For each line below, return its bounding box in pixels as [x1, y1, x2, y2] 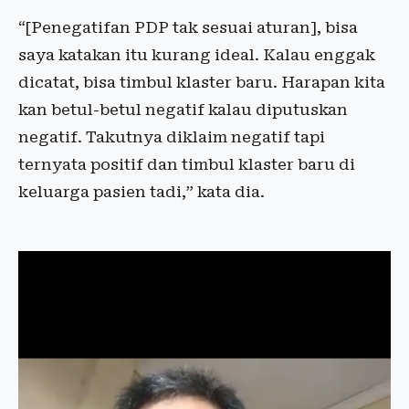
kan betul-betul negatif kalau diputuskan [18, 100, 348, 120]
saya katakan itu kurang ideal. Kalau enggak [18, 46, 375, 65]
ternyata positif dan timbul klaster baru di [18, 155, 355, 174]
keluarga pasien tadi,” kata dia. [18, 183, 265, 202]
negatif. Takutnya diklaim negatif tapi [18, 128, 325, 147]
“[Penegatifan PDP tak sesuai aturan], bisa [18, 18, 358, 37]
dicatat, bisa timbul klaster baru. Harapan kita [18, 73, 385, 92]
